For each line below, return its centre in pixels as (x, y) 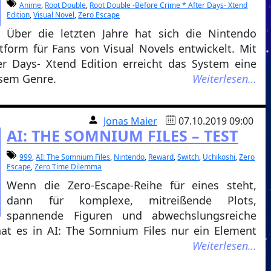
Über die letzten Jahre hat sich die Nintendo (132, 33)
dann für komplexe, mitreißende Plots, (132, 200)
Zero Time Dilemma (68, 167)
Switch (188, 157)
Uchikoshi (219, 157)
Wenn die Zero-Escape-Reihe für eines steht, (132, 185)
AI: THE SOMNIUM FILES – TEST (122, 135)
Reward (161, 157)
